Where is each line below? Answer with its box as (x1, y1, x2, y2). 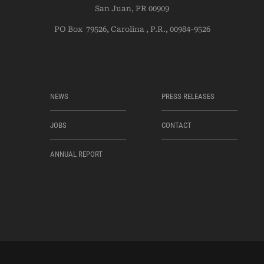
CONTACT (161, 121, 192, 130)
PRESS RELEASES (161, 92, 214, 101)
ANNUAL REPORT (50, 150, 103, 159)
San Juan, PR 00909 (95, 4, 169, 14)
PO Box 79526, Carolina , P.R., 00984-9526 (54, 25, 210, 34)
